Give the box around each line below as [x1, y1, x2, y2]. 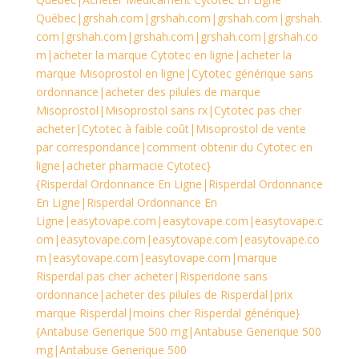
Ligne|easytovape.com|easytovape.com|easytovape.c [35, 213, 323, 228]
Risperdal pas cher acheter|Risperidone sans [35, 268, 268, 284]
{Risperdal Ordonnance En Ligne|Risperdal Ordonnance [35, 176, 323, 192]
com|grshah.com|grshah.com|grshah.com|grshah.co [35, 29, 318, 44]
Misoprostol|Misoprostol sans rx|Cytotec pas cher [35, 103, 301, 118]
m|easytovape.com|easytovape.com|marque [35, 250, 277, 265]
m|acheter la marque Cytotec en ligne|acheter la [35, 47, 292, 63]
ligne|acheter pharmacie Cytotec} [35, 158, 211, 173]
